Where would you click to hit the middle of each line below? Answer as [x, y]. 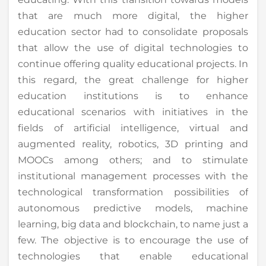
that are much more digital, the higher [133, 15]
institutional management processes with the [133, 176]
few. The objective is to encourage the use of [133, 240]
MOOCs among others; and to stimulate [133, 160]
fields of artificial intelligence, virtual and [133, 128]
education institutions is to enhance [133, 96]
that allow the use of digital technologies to [133, 47]
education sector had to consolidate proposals [133, 31]
